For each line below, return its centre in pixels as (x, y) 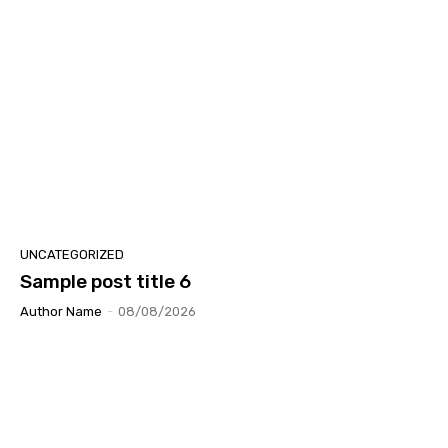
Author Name (61, 311)
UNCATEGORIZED (72, 254)
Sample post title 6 (105, 281)
